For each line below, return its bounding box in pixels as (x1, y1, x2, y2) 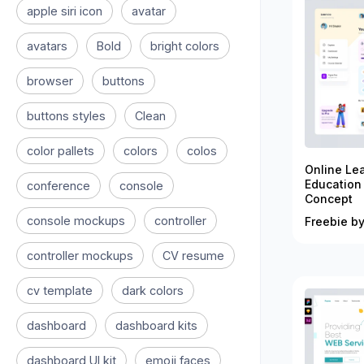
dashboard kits (115, 318, 197, 332)
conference (27, 179, 90, 193)
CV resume (162, 249, 224, 262)
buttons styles (27, 109, 106, 123)
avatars (27, 39, 67, 53)
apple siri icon (27, 4, 102, 18)
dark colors (122, 284, 184, 297)
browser (27, 74, 73, 88)
